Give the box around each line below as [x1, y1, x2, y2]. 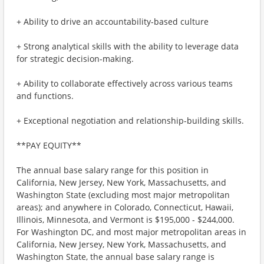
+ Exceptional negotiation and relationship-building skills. [16, 115, 244, 126]
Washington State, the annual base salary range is [16, 251, 214, 262]
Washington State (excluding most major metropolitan [16, 189, 230, 200]
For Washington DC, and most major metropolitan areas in [16, 226, 246, 237]
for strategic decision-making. [16, 53, 134, 64]
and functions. [16, 90, 74, 101]
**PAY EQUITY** [16, 140, 81, 151]
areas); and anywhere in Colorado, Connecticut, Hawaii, [16, 202, 233, 213]
